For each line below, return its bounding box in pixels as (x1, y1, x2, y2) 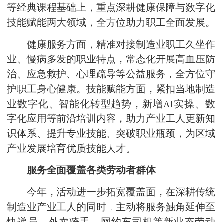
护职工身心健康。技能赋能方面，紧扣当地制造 (7, 84, 215, 94)
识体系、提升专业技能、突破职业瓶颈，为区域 (7, 128, 215, 139)
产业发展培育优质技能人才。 (7, 143, 136, 154)
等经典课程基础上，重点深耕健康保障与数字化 (7, 2, 215, 13)
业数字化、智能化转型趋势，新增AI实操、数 (7, 99, 215, 109)
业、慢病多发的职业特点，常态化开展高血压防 (7, 54, 215, 64)
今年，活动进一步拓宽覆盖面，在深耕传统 (7, 187, 215, 197)
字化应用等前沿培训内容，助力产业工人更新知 (7, 113, 215, 124)
